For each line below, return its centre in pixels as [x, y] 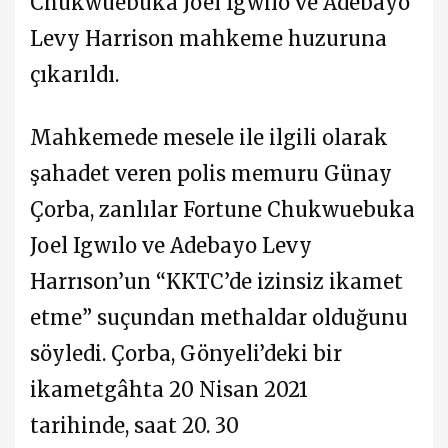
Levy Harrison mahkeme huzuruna [208, 38]
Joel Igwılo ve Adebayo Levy [171, 245]
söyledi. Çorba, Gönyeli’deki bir [186, 353]
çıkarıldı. [74, 74]
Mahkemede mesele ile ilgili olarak [209, 137]
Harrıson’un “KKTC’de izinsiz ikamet [216, 281]
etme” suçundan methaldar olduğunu [219, 317]
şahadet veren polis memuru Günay [211, 173]
